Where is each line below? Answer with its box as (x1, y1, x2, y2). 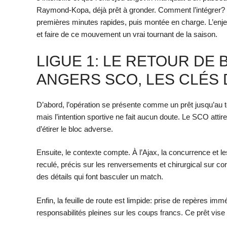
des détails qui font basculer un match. (36, 172, 163, 181)
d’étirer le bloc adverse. (36, 124, 113, 133)
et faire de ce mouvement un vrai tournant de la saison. (36, 30, 217, 39)
